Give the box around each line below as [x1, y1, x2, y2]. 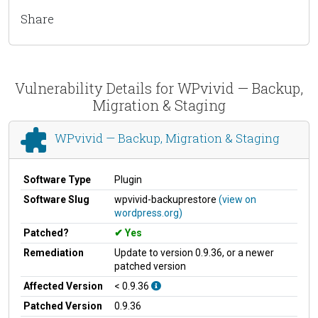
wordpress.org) [114, 207, 182, 219]
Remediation [23, 246, 84, 258]
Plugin [114, 173, 142, 185]
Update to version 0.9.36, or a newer [114, 246, 274, 258]
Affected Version [23, 280, 103, 292]
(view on [219, 193, 256, 205]
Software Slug [23, 193, 89, 205]
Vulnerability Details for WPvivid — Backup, [15, 78, 303, 97]
